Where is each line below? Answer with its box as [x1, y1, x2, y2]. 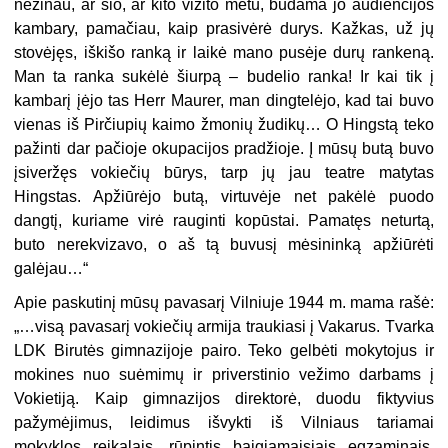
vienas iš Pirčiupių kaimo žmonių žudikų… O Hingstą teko [14, 116, 434, 134]
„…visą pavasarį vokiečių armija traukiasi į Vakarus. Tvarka [14, 318, 434, 336]
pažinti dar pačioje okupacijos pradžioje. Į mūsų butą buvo [14, 140, 434, 158]
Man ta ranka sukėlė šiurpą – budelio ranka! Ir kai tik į [14, 68, 434, 86]
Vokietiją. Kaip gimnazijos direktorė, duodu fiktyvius [14, 390, 434, 408]
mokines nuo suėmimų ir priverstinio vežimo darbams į [14, 366, 434, 384]
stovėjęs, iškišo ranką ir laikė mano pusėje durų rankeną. [14, 44, 434, 62]
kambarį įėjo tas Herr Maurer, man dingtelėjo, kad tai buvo [14, 92, 434, 110]
